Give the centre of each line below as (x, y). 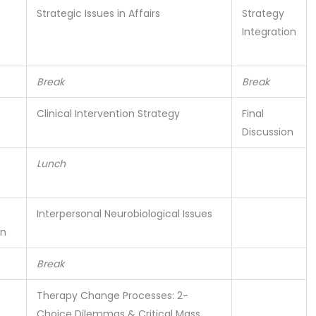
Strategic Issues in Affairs (99, 13)
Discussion (268, 132)
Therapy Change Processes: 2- (113, 296)
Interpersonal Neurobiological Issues (125, 214)
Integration (269, 32)
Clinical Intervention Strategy (109, 114)
